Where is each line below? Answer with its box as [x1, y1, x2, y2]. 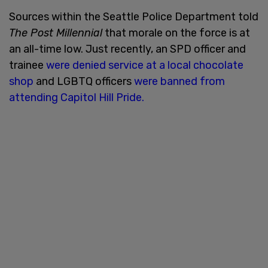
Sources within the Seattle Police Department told [9, 10, 258, 23]
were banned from [134, 74, 225, 88]
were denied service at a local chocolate [46, 58, 243, 72]
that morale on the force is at [102, 26, 250, 39]
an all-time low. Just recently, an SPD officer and [9, 42, 246, 56]
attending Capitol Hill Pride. [9, 90, 144, 104]
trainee [9, 58, 46, 72]
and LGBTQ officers [33, 74, 134, 88]
